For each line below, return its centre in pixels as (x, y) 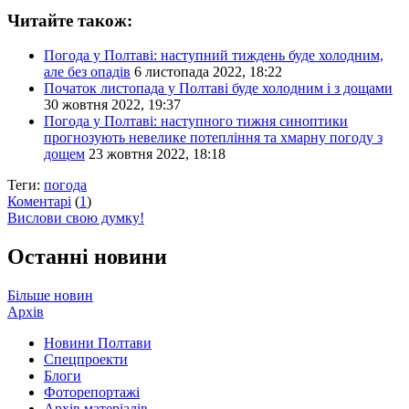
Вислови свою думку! (76, 218)
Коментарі (39, 202)
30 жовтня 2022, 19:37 (112, 105)
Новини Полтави (98, 343)
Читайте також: (70, 20)
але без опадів (87, 72)
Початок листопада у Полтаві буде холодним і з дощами (218, 89)
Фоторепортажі (92, 393)
